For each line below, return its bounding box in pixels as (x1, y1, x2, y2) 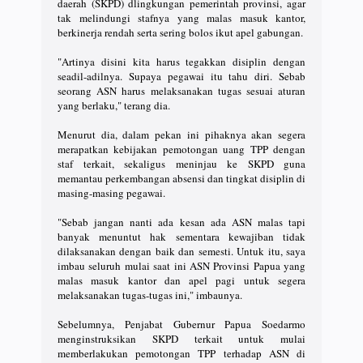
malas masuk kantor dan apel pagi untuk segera (58, 272, 305, 288)
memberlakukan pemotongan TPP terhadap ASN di (58, 345, 305, 361)
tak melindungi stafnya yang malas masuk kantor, (58, 10, 305, 25)
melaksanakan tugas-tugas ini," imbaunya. (58, 287, 242, 302)
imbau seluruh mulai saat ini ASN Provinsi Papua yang (58, 258, 305, 273)
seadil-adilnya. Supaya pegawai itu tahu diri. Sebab (58, 68, 305, 83)
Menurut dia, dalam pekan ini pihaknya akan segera (58, 126, 305, 142)
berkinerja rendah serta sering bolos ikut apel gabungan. (58, 24, 303, 40)
